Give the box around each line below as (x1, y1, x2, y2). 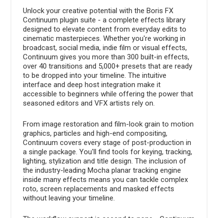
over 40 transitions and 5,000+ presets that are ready (22, 61, 192, 71)
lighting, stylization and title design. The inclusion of (22, 156, 186, 165)
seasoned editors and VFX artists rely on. (22, 98, 155, 108)
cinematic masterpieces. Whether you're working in (22, 34, 185, 43)
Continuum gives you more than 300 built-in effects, (22, 52, 189, 61)
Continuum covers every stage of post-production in (22, 138, 191, 147)
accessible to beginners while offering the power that (22, 89, 193, 98)
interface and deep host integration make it (22, 80, 161, 89)
